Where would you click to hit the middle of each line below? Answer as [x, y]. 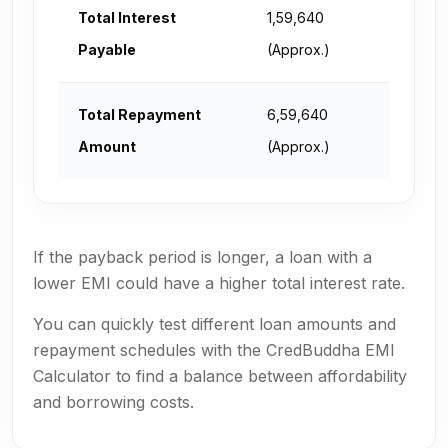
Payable [107, 49]
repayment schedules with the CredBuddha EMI [214, 350]
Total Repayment [139, 114]
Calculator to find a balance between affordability [220, 376]
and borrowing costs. [113, 402]
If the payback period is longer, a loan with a [202, 257]
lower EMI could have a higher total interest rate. [219, 283]
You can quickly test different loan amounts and [214, 324]
